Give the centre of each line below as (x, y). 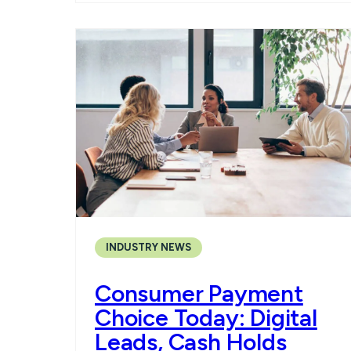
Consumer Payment (199, 294)
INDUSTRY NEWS (148, 248)
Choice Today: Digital (206, 318)
